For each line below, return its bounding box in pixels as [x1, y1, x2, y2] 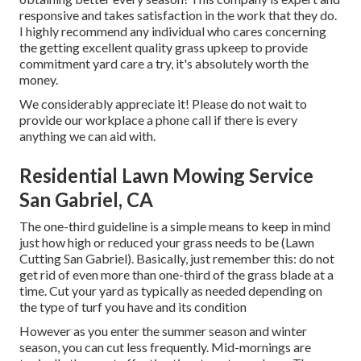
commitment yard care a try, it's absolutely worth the [19, 56, 309, 72]
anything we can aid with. [19, 128, 156, 144]
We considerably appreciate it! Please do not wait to [19, 96, 307, 112]
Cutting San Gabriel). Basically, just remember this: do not [19, 251, 334, 267]
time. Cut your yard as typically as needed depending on [19, 283, 322, 299]
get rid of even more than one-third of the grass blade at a [19, 267, 334, 283]
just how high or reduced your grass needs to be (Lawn [19, 234, 314, 251]
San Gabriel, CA [19, 188, 153, 212]
